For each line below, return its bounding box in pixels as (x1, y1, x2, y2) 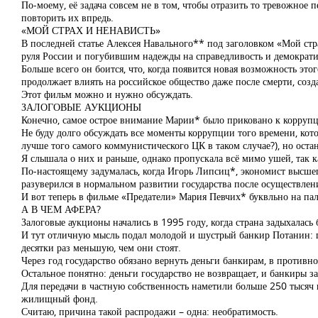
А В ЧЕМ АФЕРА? (21, 202, 101, 216)
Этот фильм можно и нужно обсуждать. (21, 87, 193, 101)
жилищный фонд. (21, 292, 98, 305)
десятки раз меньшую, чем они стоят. (21, 241, 181, 254)
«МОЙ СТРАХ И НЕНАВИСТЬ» (21, 23, 160, 37)
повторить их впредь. (21, 11, 114, 24)
